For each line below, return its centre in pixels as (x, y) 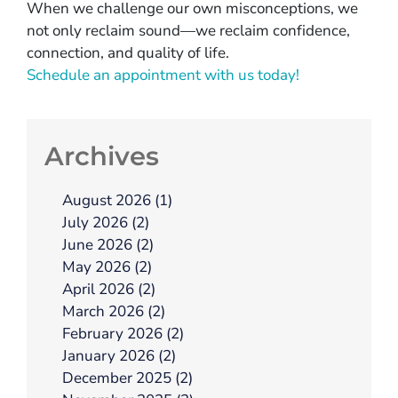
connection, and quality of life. (128, 52)
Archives (102, 155)
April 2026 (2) (109, 289)
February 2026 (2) (123, 333)
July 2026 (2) (106, 222)
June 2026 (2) (108, 244)
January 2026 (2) (119, 355)
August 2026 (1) (117, 200)
